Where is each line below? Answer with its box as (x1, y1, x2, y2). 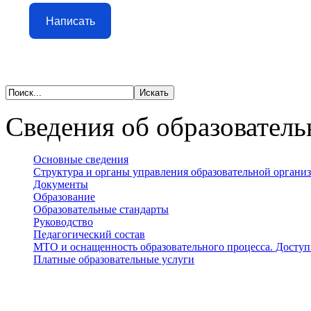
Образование (33, 191, 95, 203)
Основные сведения (33, 153, 128, 165)
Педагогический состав (33, 228, 145, 240)
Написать (45, 15, 95, 27)
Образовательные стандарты (33, 203, 169, 215)
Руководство (33, 216, 93, 228)
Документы (33, 178, 88, 190)
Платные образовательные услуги (33, 253, 194, 265)
